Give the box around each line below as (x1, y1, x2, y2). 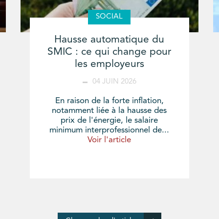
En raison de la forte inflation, (55, 97, 164, 106)
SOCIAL (96, 13, 123, 21)
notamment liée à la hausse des (52, 107, 167, 115)
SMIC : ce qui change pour (47, 47, 172, 58)
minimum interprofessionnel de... (49, 126, 170, 135)
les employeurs (74, 59, 144, 70)
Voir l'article (88, 136, 131, 145)
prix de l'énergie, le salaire (61, 116, 158, 125)
